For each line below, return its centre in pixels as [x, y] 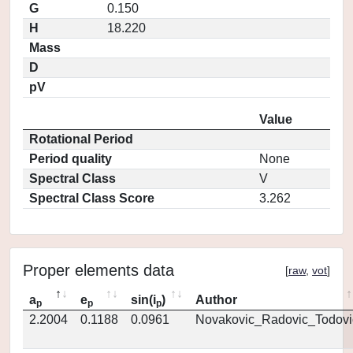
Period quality [71, 159]
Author [216, 300]
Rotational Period [81, 139]
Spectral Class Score [92, 198]
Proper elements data [98, 270]
